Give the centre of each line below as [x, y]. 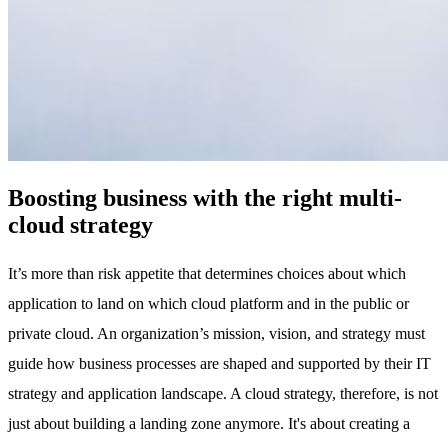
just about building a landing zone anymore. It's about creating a [209, 423]
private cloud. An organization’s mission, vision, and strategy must [216, 333]
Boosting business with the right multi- [205, 197]
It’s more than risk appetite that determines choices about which [207, 273]
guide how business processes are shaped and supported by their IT [219, 363]
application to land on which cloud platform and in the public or [208, 303]
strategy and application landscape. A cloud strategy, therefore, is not [223, 393]
